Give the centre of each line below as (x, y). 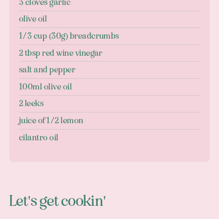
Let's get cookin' (57, 201)
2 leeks (31, 104)
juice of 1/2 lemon (51, 120)
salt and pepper (47, 70)
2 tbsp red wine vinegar (61, 53)
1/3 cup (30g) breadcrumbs (69, 36)
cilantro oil (39, 137)
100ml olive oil (45, 87)
